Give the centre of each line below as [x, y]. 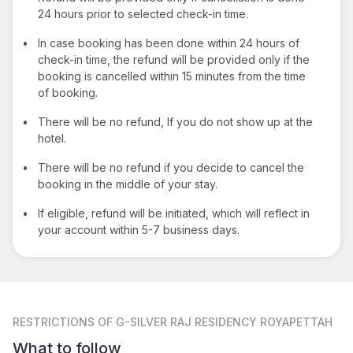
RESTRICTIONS [54, 321]
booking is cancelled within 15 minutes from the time [172, 76]
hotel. [52, 138]
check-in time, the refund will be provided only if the [174, 59]
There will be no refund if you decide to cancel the [171, 167]
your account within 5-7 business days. [139, 229]
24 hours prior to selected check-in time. [143, 13]
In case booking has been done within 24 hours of [169, 43]
